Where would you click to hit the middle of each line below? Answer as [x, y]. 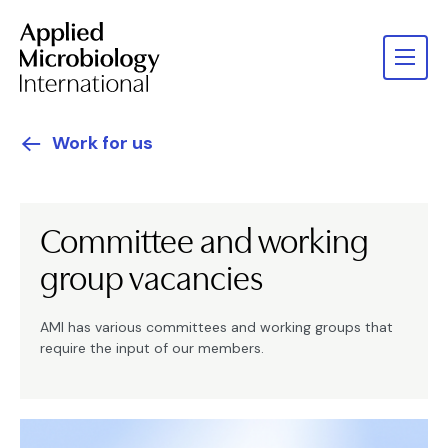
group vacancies [151, 278]
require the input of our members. [152, 348]
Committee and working [204, 241]
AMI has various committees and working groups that [216, 327]
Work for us [102, 143]
